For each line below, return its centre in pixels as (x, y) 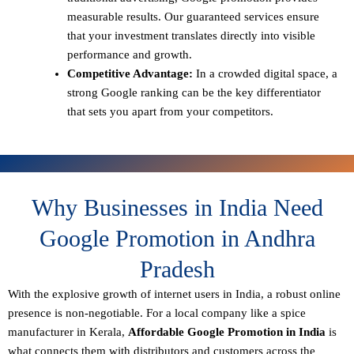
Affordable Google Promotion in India (227, 331)
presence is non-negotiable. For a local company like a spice (157, 313)
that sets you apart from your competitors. (170, 112)
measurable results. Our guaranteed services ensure (193, 17)
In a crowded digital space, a (265, 74)
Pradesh (177, 269)
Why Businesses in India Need (177, 207)
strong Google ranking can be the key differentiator (194, 93)
